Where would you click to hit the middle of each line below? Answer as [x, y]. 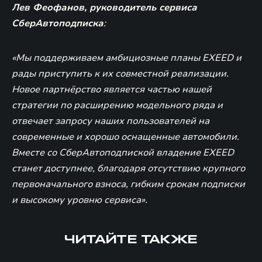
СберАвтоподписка [58, 23]
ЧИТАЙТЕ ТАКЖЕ [131, 239]
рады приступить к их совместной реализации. [120, 73]
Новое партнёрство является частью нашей [112, 89]
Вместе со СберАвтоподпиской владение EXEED [123, 152]
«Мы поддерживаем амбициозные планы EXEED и [127, 58]
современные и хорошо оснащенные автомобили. [125, 137]
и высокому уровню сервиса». [80, 200]
